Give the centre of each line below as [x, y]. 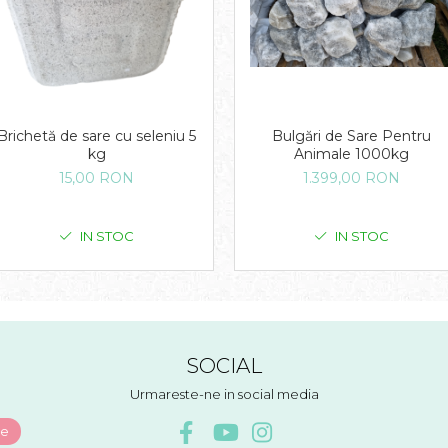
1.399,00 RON [351, 178]
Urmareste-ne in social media [224, 394]
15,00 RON [96, 178]
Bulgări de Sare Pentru [351, 136]
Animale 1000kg [351, 154]
